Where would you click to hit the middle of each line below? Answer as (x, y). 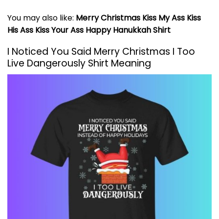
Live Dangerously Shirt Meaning (79, 64)
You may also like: (42, 18)
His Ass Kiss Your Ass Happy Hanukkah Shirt (89, 30)
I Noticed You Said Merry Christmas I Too (101, 52)
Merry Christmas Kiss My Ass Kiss (138, 18)
